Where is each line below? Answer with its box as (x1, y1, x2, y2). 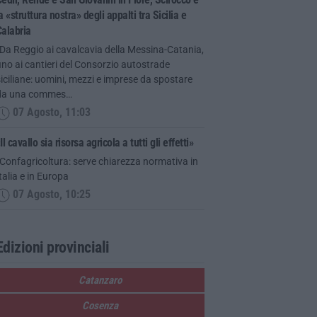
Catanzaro (78, 273, 122, 287)
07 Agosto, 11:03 (9, 106, 91, 120)
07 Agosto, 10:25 (9, 188, 91, 202)
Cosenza (81, 299, 118, 312)
